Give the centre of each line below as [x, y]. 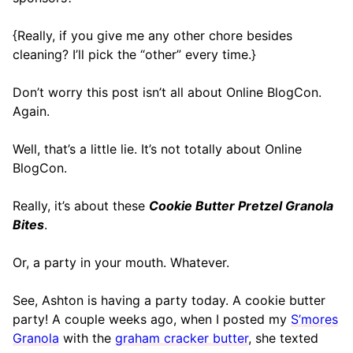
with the [87, 338]
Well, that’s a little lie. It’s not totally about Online [157, 149]
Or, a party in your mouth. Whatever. [121, 263]
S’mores [314, 320]
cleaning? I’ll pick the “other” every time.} [134, 55]
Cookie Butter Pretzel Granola [241, 206]
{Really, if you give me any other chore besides [152, 36]
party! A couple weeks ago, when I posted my [152, 320]
